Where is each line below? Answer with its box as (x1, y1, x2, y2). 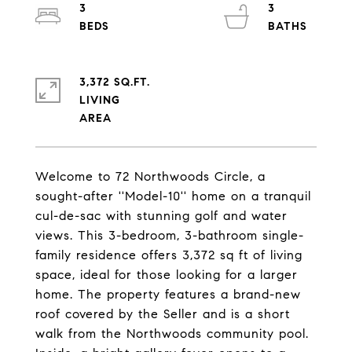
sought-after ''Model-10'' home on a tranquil (35, 189, 311, 203)
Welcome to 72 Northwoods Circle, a (35, 169, 266, 184)
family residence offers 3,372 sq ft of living (35, 247, 302, 262)
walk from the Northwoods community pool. (35, 326, 309, 341)
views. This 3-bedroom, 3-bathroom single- (35, 228, 304, 243)
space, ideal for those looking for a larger (35, 267, 298, 282)
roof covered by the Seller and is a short (35, 306, 290, 321)
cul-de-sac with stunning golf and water (35, 208, 288, 223)
